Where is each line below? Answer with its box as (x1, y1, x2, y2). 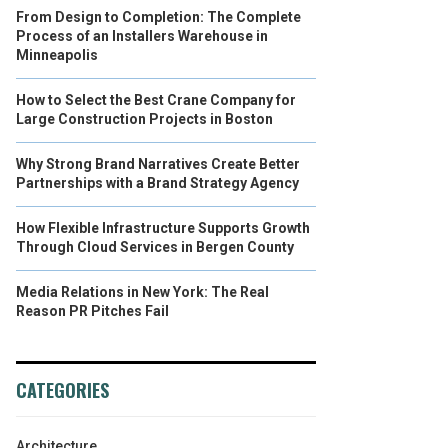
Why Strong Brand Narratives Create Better (16, 156, 300, 172)
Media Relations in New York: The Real (16, 284, 269, 300)
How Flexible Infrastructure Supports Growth (16, 220, 310, 236)
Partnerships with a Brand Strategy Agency (16, 175, 299, 191)
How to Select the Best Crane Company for (16, 92, 296, 108)
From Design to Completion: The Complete (16, 9, 301, 25)
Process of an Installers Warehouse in (16, 28, 268, 44)
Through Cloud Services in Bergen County (16, 239, 294, 255)
